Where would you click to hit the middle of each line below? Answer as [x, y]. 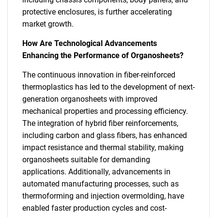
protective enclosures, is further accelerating [97, 12]
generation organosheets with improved [90, 99]
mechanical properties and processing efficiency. [105, 111]
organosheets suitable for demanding [86, 160]
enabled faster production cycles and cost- [94, 208]
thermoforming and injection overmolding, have [103, 196]
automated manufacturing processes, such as [101, 184]
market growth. [48, 24]
